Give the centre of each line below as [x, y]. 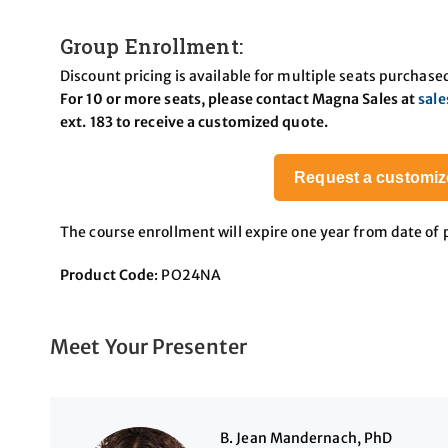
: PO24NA [188, 274]
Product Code [107, 274]
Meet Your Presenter [148, 346]
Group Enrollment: [151, 45]
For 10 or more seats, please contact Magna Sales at [239, 98]
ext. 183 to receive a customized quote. [194, 121]
